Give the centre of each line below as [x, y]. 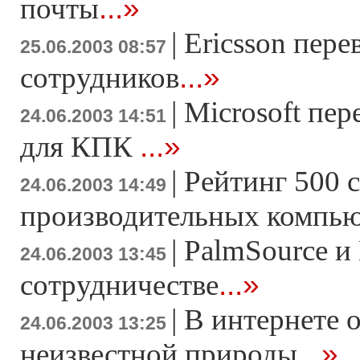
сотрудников [100, 78]
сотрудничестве [119, 285]
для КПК [80, 147]
